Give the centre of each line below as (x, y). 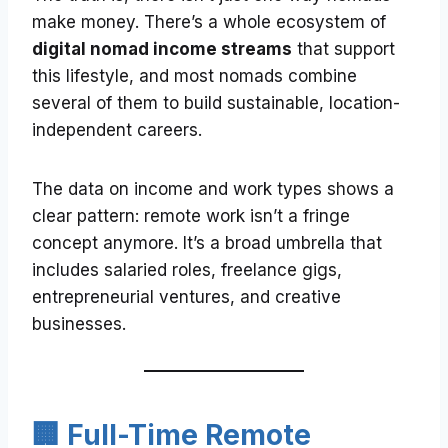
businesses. (79, 324)
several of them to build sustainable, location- (216, 103)
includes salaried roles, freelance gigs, (187, 270)
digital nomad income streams (162, 49)
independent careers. (117, 130)
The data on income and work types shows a (213, 189)
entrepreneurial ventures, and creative (186, 297)
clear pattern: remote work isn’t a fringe (191, 216)
